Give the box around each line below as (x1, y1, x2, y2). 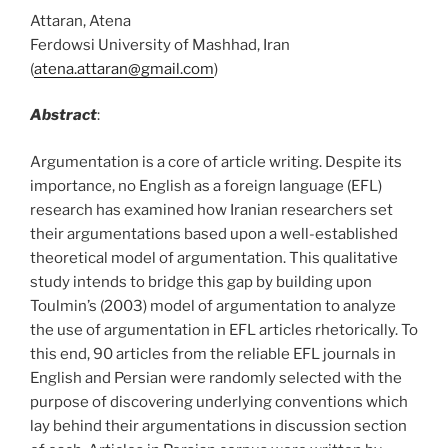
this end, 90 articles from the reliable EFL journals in (30, 344, 396, 363)
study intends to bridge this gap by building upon (30, 272, 372, 291)
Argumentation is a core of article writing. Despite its (30, 152, 402, 171)
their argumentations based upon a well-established (30, 224, 398, 243)
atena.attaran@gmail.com (34, 59, 214, 78)
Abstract (30, 106, 97, 124)
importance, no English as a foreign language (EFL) (30, 176, 382, 195)
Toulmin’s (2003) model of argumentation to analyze (30, 296, 396, 315)
